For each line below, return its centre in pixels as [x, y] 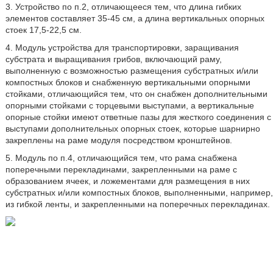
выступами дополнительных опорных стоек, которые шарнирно [133, 129]
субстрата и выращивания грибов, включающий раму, [113, 59]
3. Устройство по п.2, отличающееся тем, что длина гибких [123, 7]
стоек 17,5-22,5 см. [43, 30]
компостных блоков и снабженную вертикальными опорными [128, 82]
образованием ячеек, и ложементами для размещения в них [127, 181]
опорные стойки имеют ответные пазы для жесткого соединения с [138, 117]
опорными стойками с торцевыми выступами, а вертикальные [129, 105]
